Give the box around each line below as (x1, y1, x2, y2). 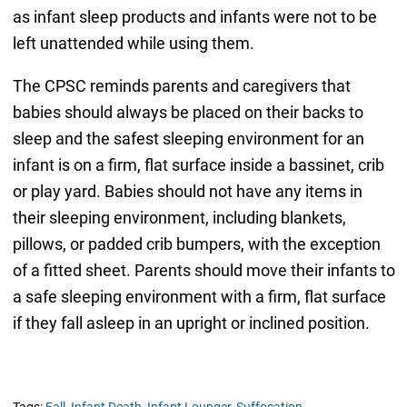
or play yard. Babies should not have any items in (12, 181, 362, 201)
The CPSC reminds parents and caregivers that (12, 75, 351, 95)
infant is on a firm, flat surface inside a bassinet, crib (12, 154, 384, 174)
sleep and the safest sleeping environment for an (12, 128, 364, 148)
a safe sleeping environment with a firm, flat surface (12, 286, 386, 306)
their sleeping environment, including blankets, (12, 207, 346, 227)
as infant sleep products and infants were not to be (12, 6, 377, 26)
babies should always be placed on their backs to (12, 102, 363, 122)
